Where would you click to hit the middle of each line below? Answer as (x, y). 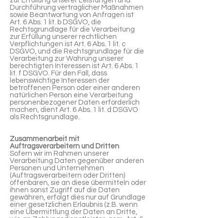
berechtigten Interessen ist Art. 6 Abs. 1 (74, 66)
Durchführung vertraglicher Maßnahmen (77, 8)
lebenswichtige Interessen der (60, 81)
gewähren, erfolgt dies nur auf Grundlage (78, 197)
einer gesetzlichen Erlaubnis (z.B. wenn (74, 205)
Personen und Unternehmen (57, 168)
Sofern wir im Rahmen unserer (59, 154)
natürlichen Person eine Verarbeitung (71, 95)
